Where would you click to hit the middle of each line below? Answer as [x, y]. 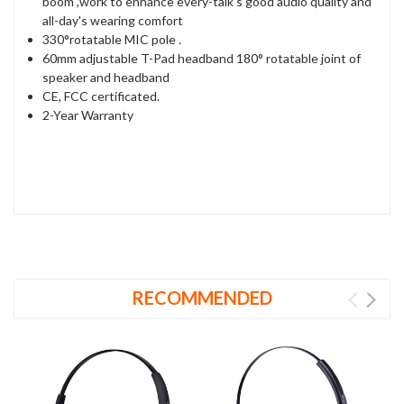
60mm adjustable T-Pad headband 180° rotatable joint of [202, 58]
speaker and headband [106, 77]
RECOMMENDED [202, 297]
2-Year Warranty [88, 115]
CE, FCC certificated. [101, 96]
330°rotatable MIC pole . [112, 39]
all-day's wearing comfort [113, 20]
